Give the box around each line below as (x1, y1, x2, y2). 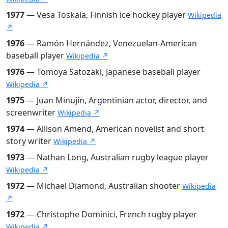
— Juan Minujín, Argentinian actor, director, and (24, 94, 207, 106)
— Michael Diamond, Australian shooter (24, 180, 182, 191)
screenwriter (6, 106, 58, 118)
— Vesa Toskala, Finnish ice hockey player (24, 9, 188, 20)
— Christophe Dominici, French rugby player (24, 208, 197, 220)
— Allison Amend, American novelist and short (24, 123, 204, 134)
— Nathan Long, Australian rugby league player (24, 151, 209, 163)
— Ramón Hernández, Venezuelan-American (24, 37, 197, 49)
